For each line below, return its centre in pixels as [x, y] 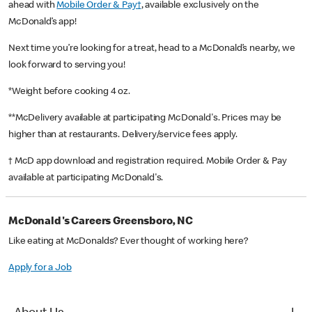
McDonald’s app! [45, 23]
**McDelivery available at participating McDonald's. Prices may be [145, 119]
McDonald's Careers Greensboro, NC [101, 223]
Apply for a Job [40, 268]
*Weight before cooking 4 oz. [70, 92]
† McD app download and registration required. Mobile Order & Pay [148, 162]
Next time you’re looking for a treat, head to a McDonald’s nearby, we [152, 49]
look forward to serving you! [67, 66]
